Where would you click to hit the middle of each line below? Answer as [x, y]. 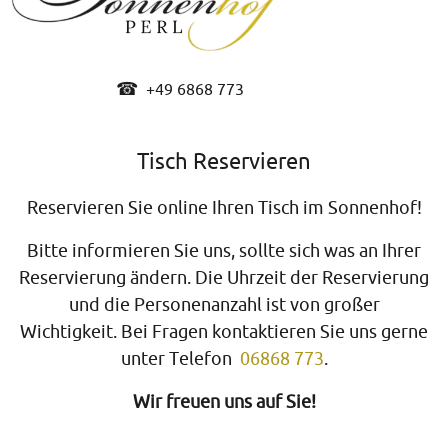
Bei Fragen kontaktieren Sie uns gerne [274, 331]
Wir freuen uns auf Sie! [224, 401]
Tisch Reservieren [224, 161]
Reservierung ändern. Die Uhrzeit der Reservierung [224, 277]
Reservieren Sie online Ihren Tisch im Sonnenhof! [224, 207]
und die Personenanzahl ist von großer [224, 304]
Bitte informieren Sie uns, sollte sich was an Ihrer [224, 250]
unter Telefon [180, 358]
